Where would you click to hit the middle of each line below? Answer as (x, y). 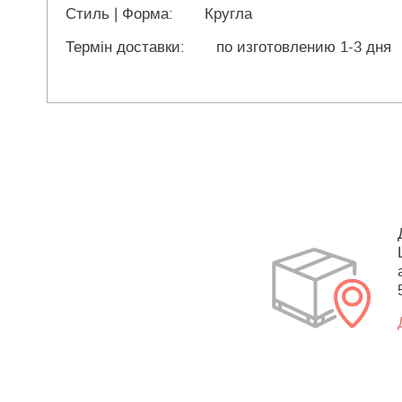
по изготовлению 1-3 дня (304, 48)
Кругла (228, 14)
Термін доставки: (125, 48)
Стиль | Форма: (119, 14)
